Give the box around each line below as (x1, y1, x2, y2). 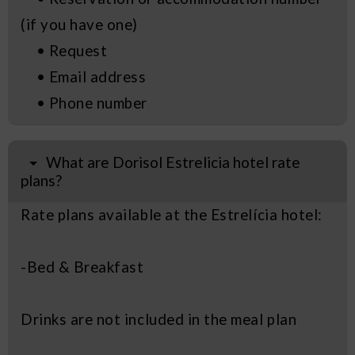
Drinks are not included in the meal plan (21, 310, 297, 328)
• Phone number (21, 94, 147, 112)
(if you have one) (21, 15, 139, 33)
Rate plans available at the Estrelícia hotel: (21, 205, 323, 223)
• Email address (21, 67, 147, 86)
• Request (21, 41, 108, 59)
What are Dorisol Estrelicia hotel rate (46, 152, 301, 171)
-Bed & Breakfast (21, 258, 144, 276)
